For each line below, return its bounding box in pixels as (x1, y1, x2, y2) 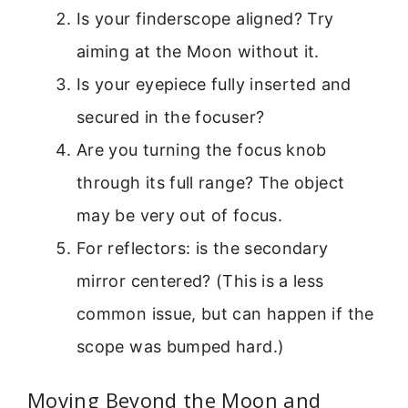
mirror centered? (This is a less (76, 270, 324, 291)
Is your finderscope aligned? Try (76, 8, 334, 28)
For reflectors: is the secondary (76, 238, 329, 258)
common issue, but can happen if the (76, 303, 374, 323)
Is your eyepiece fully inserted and (76, 74, 352, 94)
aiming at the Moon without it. (76, 41, 320, 61)
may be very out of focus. (76, 205, 283, 225)
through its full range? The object (76, 172, 345, 192)
